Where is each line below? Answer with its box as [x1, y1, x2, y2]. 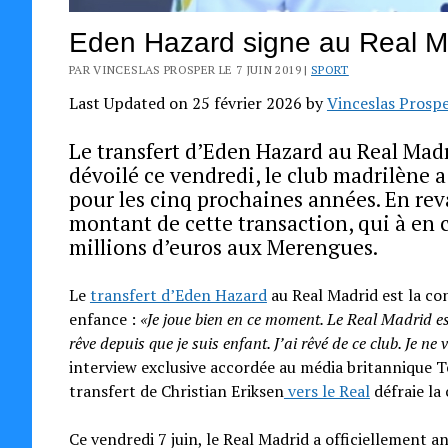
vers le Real [283, 379, 370, 402]
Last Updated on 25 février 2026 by [68, 91, 327, 114]
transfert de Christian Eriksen [68, 379, 284, 402]
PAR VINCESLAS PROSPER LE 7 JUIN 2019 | [68, 61, 312, 77]
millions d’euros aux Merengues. [68, 232, 378, 261]
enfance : [68, 307, 140, 330]
